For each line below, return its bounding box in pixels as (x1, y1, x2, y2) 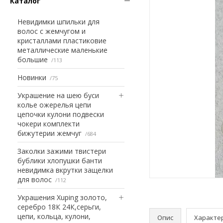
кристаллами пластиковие (17, 35, 107, 45)
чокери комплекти (17, 118, 80, 128)
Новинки (17, 72, 46, 82)
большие (17, 54, 48, 64)
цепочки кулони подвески (17, 109, 104, 119)
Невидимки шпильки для (17, 16, 100, 26)
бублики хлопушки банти (17, 155, 102, 165)
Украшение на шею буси (17, 90, 99, 100)
